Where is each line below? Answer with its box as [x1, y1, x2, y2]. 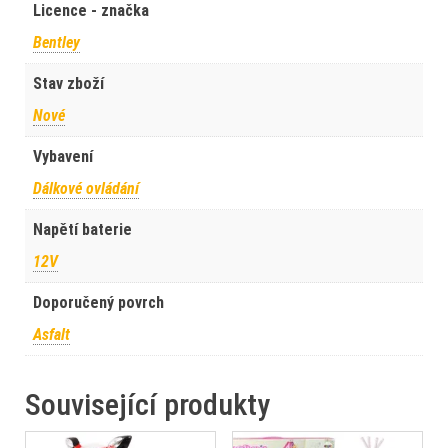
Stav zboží [33, 73, 104, 93]
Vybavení [33, 146, 93, 166]
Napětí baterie [33, 219, 132, 239]
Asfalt [33, 324, 70, 344]
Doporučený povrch [33, 292, 164, 312]
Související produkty [25, 386, 270, 422]
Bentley [33, 32, 80, 52]
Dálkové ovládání [33, 178, 139, 198]
